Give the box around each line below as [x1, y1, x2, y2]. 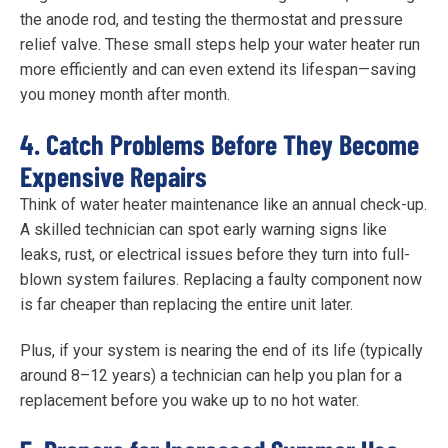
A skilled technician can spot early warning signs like [20, 219, 387, 239]
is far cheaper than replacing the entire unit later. [20, 294, 353, 314]
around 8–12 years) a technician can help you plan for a [20, 365, 402, 385]
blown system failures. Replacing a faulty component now [20, 269, 422, 289]
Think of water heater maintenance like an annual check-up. [20, 194, 427, 214]
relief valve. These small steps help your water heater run [20, 35, 420, 55]
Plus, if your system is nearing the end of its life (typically [20, 340, 423, 360]
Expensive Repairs [20, 158, 207, 193]
